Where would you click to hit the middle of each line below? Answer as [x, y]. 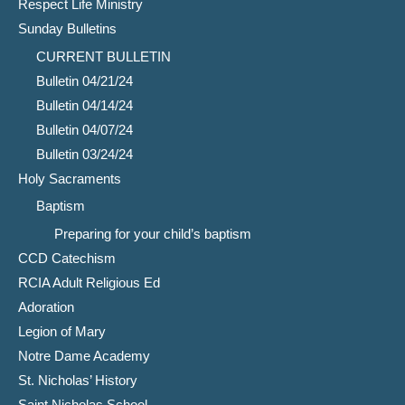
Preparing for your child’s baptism [153, 234]
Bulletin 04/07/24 [85, 130]
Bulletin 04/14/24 [85, 105]
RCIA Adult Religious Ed [89, 283]
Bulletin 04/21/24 [85, 81]
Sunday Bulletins [67, 28]
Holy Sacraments [70, 179]
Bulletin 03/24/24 [85, 154]
